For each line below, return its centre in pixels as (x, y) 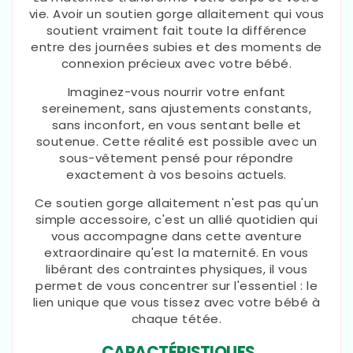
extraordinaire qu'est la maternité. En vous (176, 253)
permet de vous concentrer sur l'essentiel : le (176, 286)
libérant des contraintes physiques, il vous (176, 269)
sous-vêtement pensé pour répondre (176, 158)
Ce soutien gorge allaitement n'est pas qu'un (176, 203)
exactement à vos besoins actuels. (176, 175)
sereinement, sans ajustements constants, (176, 109)
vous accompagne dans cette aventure (176, 236)
